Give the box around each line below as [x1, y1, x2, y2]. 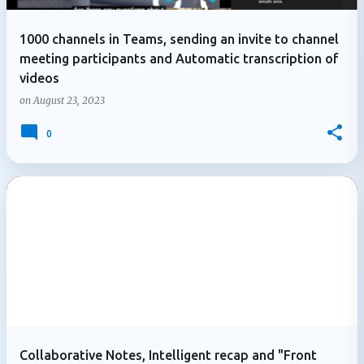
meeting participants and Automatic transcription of [19, 51, 339, 66]
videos [19, 71, 59, 85]
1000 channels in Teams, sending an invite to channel [19, 32, 339, 46]
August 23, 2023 [33, 94, 105, 106]
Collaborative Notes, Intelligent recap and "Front [19, 348, 317, 362]
